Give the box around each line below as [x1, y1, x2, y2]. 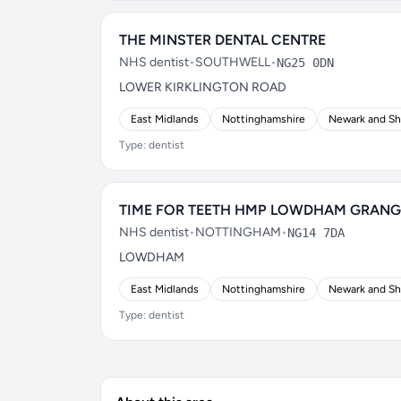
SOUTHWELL [195, 55, 270, 70]
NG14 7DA [287, 226, 345, 240]
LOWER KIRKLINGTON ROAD [119, 80, 286, 95]
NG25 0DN [277, 55, 334, 70]
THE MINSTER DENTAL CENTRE [119, 31, 326, 48]
